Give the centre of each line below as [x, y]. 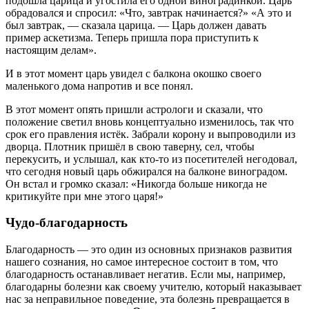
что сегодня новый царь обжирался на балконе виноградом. [147, 171]
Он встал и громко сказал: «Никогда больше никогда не [136, 183]
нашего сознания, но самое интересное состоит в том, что [142, 262]
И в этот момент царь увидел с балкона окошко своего [133, 73]
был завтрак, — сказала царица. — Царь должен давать [136, 25]
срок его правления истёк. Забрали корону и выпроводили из [150, 134]
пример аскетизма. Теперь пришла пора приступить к [132, 37]
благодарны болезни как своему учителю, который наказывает [153, 287]
